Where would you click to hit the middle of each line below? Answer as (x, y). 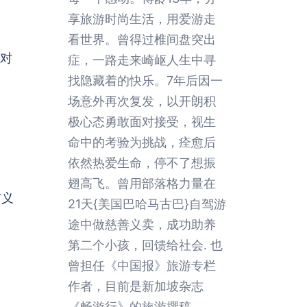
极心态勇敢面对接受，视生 (142, 122)
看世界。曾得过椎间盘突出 (142, 39)
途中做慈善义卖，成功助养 (142, 224)
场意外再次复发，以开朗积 (142, 101)
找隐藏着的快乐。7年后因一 (145, 81)
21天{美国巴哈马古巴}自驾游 (147, 204)
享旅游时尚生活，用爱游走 (142, 19)
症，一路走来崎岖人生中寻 (142, 60)
